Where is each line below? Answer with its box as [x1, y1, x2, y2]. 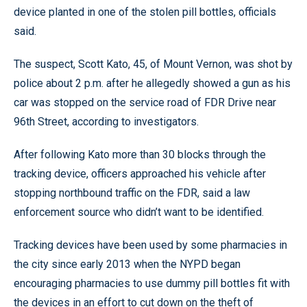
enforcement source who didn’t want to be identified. [14, 206, 264, 219]
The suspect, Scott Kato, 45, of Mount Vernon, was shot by [14, 58, 293, 71]
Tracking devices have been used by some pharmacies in [14, 238, 287, 251]
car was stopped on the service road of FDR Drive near [14, 96, 276, 109]
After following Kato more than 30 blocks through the [14, 148, 266, 161]
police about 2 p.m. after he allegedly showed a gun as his [14, 77, 291, 90]
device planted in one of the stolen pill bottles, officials [14, 5, 276, 19]
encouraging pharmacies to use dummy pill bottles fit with [14, 277, 290, 290]
